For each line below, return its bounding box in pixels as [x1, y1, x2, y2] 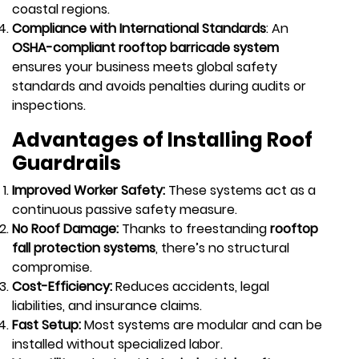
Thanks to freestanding [122, 219, 270, 238]
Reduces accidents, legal [115, 276, 269, 296]
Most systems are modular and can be [84, 315, 322, 334]
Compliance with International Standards [12, 18, 266, 38]
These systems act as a [168, 180, 316, 200]
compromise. [12, 257, 92, 276]
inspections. [12, 95, 86, 115]
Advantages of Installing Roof [12, 125, 313, 154]
